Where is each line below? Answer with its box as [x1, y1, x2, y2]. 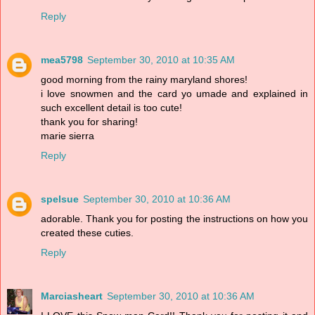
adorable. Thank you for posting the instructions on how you [41, 213, 308, 225]
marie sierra [41, 130, 94, 142]
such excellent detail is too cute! [41, 102, 182, 114]
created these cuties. [41, 227, 134, 239]
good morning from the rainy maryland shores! [41, 74, 247, 86]
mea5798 [41, 54, 83, 66]
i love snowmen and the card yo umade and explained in [41, 88, 308, 100]
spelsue [41, 193, 79, 205]
